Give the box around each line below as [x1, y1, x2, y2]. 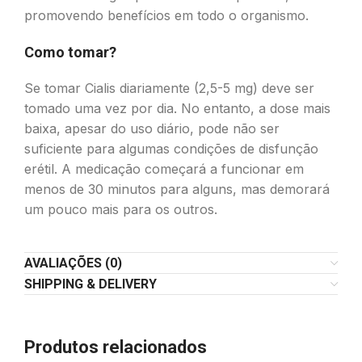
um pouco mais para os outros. [24, 201, 217, 217]
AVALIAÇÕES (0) [24, 255, 122, 271]
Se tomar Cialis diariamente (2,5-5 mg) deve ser [24, 80, 314, 96]
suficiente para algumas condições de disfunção [24, 141, 318, 157]
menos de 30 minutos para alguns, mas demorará [24, 181, 330, 197]
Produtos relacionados [24, 337, 207, 357]
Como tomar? [24, 44, 116, 61]
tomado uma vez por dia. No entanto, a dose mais [24, 100, 330, 116]
